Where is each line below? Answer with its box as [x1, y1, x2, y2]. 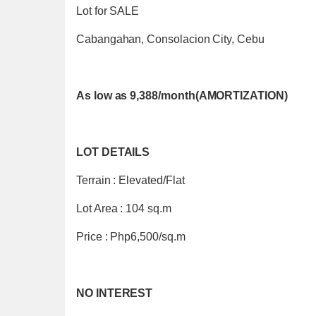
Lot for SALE [76, 5, 140, 17]
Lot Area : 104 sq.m [76, 202, 171, 214]
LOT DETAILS [76, 146, 150, 158]
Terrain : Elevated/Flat [76, 174, 185, 186]
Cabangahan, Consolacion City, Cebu [76, 33, 265, 45]
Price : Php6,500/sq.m [76, 231, 186, 243]
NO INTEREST [76, 287, 153, 299]
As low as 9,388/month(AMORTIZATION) [76, 90, 288, 102]
